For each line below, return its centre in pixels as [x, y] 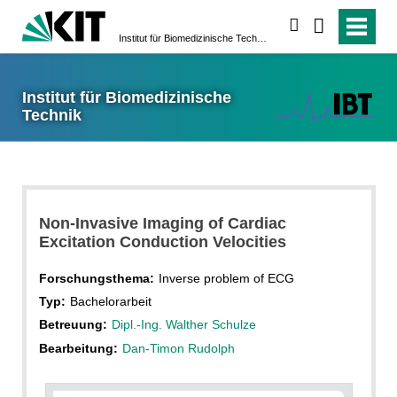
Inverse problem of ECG [226, 278]
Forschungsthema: [96, 278]
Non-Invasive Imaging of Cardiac [162, 223]
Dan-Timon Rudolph [178, 348]
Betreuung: [73, 325]
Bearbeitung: [78, 348]
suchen [322, 26]
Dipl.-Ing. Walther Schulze [183, 325]
